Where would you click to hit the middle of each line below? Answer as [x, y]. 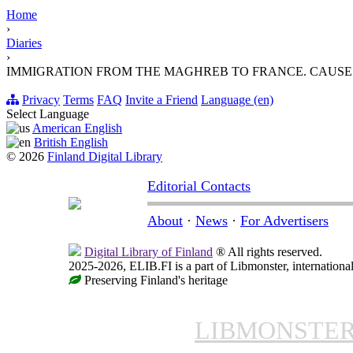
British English [71, 143]
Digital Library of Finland [149, 252]
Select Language [48, 114]
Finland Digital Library [105, 157]
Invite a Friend [162, 100]
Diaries [24, 43]
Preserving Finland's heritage [154, 281]
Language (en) [237, 100]
